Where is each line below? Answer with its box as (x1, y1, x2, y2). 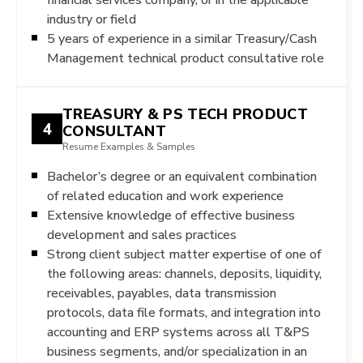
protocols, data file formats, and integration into (47, 305, 321, 320)
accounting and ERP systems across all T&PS (47, 324, 310, 340)
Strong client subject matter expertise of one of (47, 246, 322, 262)
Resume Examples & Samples (62, 141, 195, 152)
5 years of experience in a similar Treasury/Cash (47, 31, 317, 46)
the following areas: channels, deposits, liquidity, (47, 266, 322, 281)
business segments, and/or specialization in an (47, 344, 307, 359)
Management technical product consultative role (47, 50, 324, 66)
